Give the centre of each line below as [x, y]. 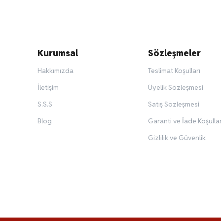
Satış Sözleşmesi [173, 104]
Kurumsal [58, 53]
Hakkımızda [55, 71]
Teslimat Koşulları [174, 71]
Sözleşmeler [174, 53]
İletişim [48, 88]
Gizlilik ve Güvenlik [177, 138]
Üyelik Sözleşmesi [175, 88]
